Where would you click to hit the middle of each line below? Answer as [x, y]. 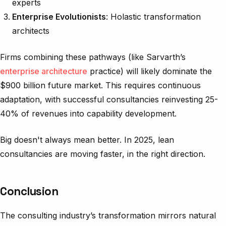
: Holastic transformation [153, 16]
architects [31, 31]
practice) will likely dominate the [150, 71]
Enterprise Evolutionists [59, 16]
